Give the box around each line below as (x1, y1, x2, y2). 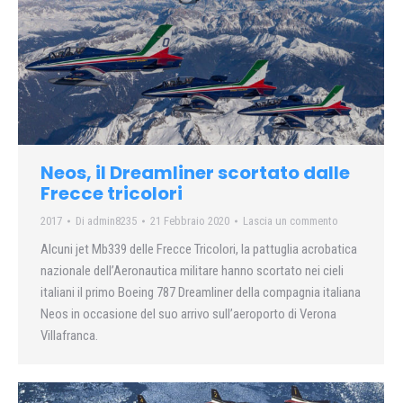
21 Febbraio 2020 (150, 214, 229, 228)
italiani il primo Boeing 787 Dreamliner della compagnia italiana (40, 284, 361, 301)
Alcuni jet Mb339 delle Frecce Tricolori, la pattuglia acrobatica (40, 241, 357, 258)
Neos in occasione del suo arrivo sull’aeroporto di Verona (40, 306, 336, 323)
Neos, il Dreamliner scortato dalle (40, 160, 350, 186)
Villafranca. (40, 327, 98, 345)
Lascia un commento (243, 214, 338, 228)
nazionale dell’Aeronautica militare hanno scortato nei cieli (40, 263, 344, 280)
